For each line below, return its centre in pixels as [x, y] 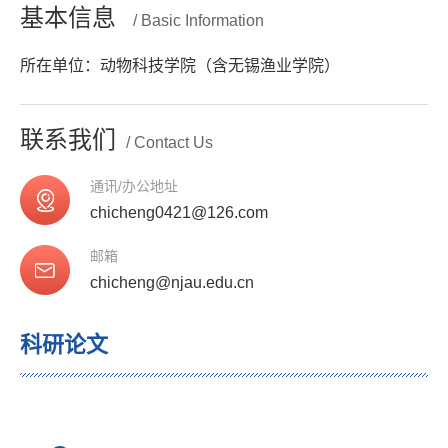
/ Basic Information [198, 20]
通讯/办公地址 [134, 186]
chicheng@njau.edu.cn [172, 282]
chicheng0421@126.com [179, 212]
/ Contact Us [169, 142]
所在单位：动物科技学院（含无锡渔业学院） [180, 65]
